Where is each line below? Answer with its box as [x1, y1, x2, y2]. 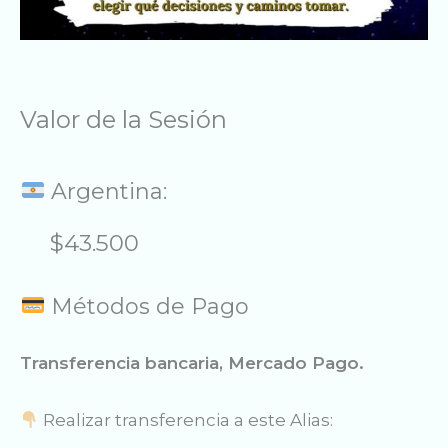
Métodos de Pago [45, 293, 250, 321]
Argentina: [45, 178, 168, 206]
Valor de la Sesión [20, 105, 227, 135]
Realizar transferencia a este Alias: [39, 410, 334, 431]
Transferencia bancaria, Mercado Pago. [20, 353, 364, 374]
